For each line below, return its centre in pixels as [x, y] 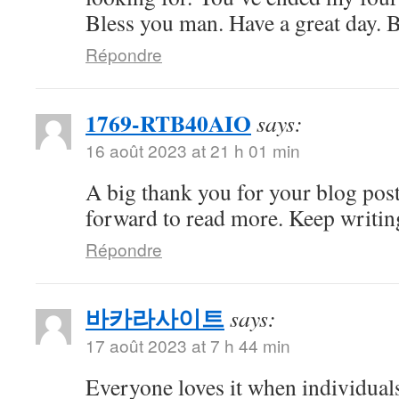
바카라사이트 [155, 318]
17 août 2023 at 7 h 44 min [188, 345]
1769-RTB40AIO [168, 123]
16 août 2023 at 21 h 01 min [193, 150]
